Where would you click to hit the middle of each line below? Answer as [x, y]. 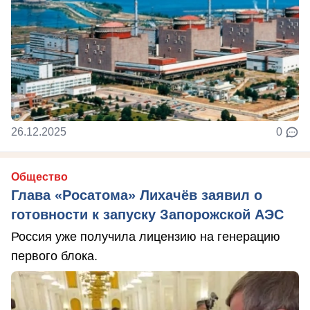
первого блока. [54, 256]
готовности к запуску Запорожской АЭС [147, 215]
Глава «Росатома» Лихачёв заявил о [137, 195]
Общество [39, 177]
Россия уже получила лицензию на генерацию [146, 237]
